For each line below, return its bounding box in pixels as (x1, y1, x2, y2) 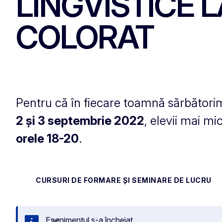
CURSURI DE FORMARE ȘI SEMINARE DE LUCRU (36, 175, 212, 184)
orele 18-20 (16, 131, 79, 146)
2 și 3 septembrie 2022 (16, 113, 144, 128)
